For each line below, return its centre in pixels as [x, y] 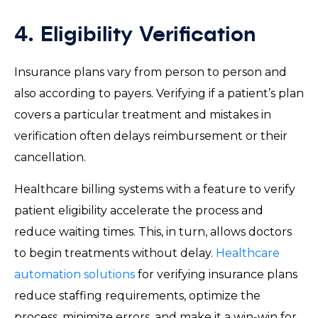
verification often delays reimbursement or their [151, 136]
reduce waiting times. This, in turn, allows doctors [153, 231]
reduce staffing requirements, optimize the [137, 295]
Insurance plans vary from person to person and [150, 72]
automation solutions [75, 274]
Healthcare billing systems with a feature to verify [155, 189]
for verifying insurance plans [216, 274]
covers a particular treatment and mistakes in [143, 114]
